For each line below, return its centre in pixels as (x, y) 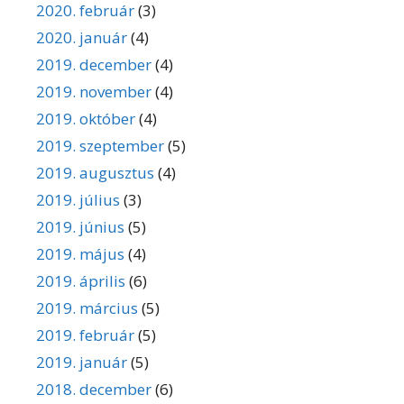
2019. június (80, 227)
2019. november (94, 92)
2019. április (81, 281)
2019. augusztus (95, 173)
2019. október (86, 119)
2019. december (94, 65)
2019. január (82, 363)
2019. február (85, 335)
